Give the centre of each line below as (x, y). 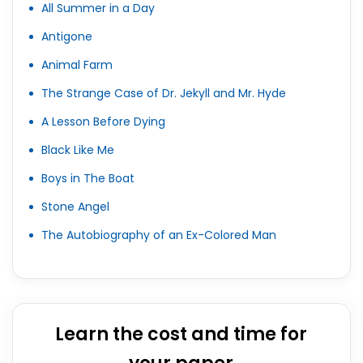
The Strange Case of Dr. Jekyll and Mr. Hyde (164, 93)
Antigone (67, 36)
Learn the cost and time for (181, 334)
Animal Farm (77, 65)
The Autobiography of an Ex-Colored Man (159, 235)
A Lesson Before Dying (103, 122)
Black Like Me (78, 150)
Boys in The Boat (88, 178)
